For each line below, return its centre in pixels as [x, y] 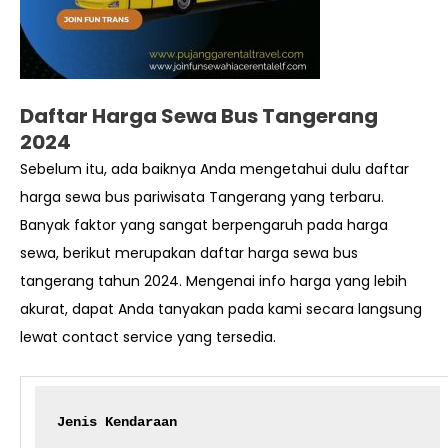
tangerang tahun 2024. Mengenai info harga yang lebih [213, 281]
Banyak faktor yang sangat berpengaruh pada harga [204, 225]
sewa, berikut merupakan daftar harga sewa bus [189, 253]
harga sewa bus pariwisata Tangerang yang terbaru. [202, 197]
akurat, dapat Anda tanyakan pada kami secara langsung [221, 309]
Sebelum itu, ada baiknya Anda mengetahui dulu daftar [214, 169]
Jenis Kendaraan [117, 422]
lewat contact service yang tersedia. [148, 337]
